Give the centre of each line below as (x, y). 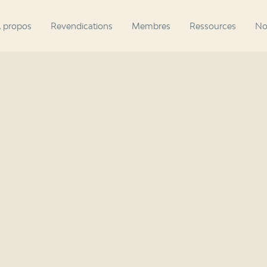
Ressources (213, 26)
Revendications (82, 26)
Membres (151, 26)
